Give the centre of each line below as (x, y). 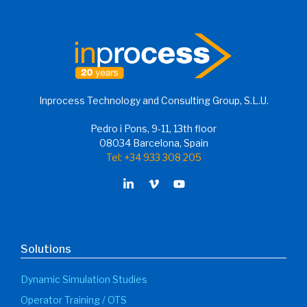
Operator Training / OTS (74, 299)
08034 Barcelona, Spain (153, 143)
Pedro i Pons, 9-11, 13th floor (153, 129)
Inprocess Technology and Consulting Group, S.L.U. (153, 101)
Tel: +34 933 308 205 (153, 158)
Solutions (46, 249)
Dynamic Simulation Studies (84, 280)
